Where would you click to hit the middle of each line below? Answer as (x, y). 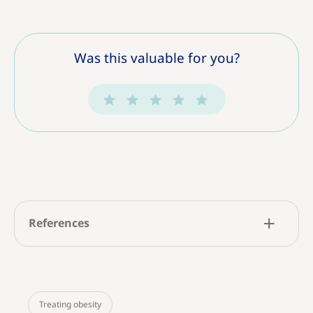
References (59, 224)
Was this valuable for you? (156, 59)
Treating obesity (70, 305)
